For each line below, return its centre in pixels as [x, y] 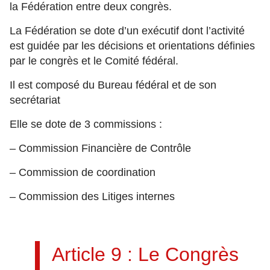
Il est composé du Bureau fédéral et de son [113, 85]
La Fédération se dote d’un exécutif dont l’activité [127, 31]
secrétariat [35, 100]
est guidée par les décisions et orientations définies [132, 46]
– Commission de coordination [83, 172]
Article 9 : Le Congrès [145, 254]
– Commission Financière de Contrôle [100, 148]
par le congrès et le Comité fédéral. [94, 61]
